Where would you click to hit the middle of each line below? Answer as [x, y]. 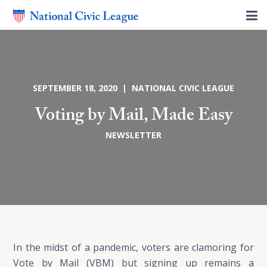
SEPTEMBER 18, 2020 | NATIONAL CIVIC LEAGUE [133, 88]
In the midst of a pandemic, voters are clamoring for [133, 247]
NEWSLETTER [133, 135]
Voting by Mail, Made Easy [133, 117]
